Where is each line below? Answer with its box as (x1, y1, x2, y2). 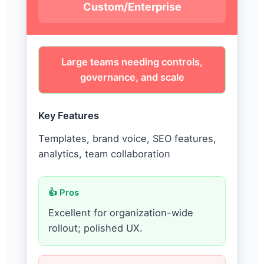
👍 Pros (48, 187, 79, 199)
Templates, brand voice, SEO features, (38, 133, 216, 145)
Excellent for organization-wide (48, 206, 193, 219)
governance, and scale (80, 71, 184, 84)
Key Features (38, 110, 99, 122)
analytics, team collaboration (38, 148, 170, 160)
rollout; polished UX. (48, 222, 143, 234)
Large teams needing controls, (61, 56, 203, 68)
